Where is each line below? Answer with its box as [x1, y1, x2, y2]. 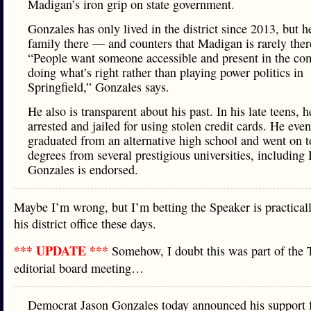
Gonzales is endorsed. [28, 161, 138, 178]
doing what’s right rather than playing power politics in [28, 64, 303, 81]
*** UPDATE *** [14, 242, 112, 260]
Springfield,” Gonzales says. [28, 78, 169, 95]
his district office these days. [14, 215, 156, 232]
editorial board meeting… [14, 260, 144, 276]
